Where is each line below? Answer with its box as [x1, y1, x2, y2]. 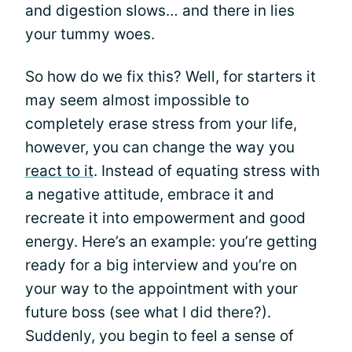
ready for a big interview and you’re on [25, 256, 297, 274]
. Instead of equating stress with [93, 162, 320, 180]
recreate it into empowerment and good [25, 209, 306, 227]
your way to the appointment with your [25, 280, 298, 298]
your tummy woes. [25, 25, 155, 43]
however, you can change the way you [25, 138, 295, 156]
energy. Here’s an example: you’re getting [25, 233, 317, 251]
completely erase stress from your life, [25, 115, 297, 133]
